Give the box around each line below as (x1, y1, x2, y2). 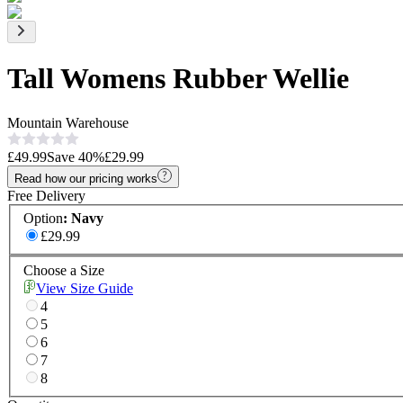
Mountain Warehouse (7, 114, 129, 130)
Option (23, 210, 63, 227)
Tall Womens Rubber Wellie (7, 62, 349, 95)
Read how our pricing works (14, 171, 157, 185)
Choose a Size (23, 263, 104, 279)
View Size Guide (36, 281, 133, 297)
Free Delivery (7, 187, 85, 203)
